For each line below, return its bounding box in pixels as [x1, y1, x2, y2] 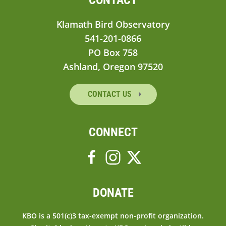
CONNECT [88, 125, 138, 139]
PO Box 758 [88, 46, 138, 59]
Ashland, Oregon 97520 [63, 60, 163, 73]
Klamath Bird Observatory [56, 18, 170, 30]
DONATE [92, 185, 134, 200]
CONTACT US [87, 89, 134, 99]
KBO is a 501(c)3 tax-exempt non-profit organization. [22, 210, 204, 220]
